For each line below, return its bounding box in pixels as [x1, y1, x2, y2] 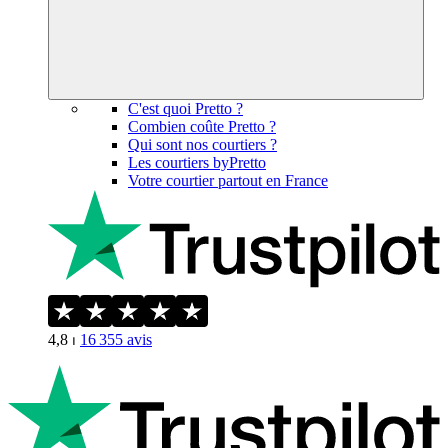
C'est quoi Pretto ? [128, 99, 243, 117]
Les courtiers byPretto [128, 153, 266, 171]
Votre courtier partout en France [128, 171, 328, 189]
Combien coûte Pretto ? [128, 117, 276, 135]
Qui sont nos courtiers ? [128, 135, 277, 153]
